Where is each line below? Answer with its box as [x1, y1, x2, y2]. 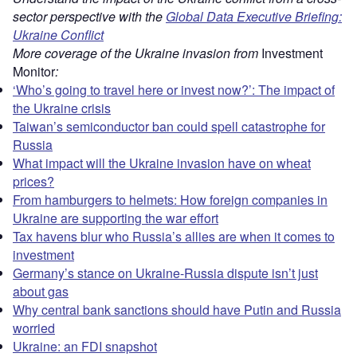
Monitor [13, 62, 55, 81]
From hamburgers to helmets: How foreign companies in [13, 190, 328, 210]
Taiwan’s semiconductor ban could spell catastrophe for [13, 117, 325, 136]
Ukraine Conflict [13, 25, 104, 45]
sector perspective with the [13, 7, 166, 26]
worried [13, 319, 55, 338]
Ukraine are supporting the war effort [13, 209, 218, 228]
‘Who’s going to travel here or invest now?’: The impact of [13, 80, 335, 100]
